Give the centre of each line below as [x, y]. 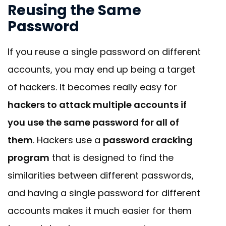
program [29, 158]
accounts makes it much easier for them [100, 211]
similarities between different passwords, [101, 176]
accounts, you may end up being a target [101, 70]
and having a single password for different [104, 193]
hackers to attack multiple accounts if [97, 105]
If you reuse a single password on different [104, 52]
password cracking [148, 140]
